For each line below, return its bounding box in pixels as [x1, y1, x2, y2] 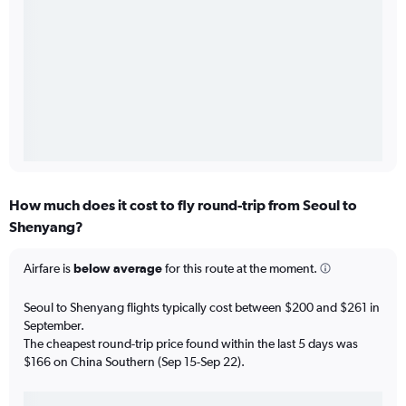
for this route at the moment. [162, 260, 317, 275]
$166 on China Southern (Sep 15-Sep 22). [24, 353, 245, 369]
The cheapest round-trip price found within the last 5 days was [24, 335, 358, 351]
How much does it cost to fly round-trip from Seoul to [9, 196, 357, 213]
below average [73, 260, 162, 275]
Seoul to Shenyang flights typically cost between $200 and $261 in [24, 299, 380, 314]
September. [24, 317, 84, 333]
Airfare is [24, 260, 73, 275]
